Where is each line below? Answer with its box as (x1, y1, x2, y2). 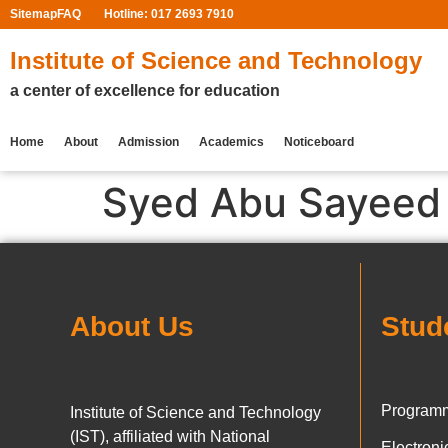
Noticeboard (284, 134, 354, 149)
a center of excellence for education (10, 81, 280, 99)
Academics (199, 134, 264, 149)
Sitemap (10, 7, 57, 22)
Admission (118, 134, 179, 149)
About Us (70, 310, 194, 342)
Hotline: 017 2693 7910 (103, 7, 234, 22)
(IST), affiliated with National (70, 427, 270, 445)
